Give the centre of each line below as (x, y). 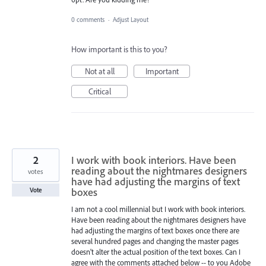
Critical (99, 92)
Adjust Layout (131, 20)
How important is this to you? (119, 50)
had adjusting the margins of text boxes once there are (155, 231)
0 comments (88, 20)
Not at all (99, 72)
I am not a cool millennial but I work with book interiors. (158, 209)
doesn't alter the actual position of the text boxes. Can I (156, 252)
